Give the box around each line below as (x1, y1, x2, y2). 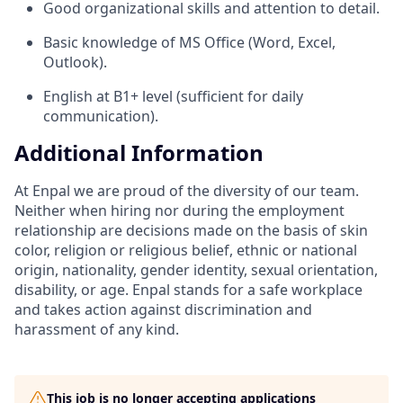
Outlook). (43, 51, 107, 72)
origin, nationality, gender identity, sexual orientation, (14, 260, 378, 281)
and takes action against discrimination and (14, 300, 312, 320)
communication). (43, 105, 158, 126)
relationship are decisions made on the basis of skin (14, 220, 368, 241)
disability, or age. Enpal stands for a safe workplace (14, 280, 363, 300)
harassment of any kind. (14, 319, 179, 340)
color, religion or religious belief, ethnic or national (14, 240, 357, 261)
